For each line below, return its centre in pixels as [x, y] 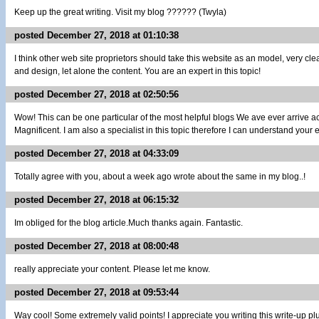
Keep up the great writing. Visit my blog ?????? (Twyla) [120, 12]
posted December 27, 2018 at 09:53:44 [96, 292]
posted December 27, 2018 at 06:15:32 [96, 200]
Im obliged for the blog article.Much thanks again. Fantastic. [129, 223]
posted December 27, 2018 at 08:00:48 [96, 246]
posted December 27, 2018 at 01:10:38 [96, 35]
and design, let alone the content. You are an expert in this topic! [137, 71]
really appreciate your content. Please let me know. [112, 269]
